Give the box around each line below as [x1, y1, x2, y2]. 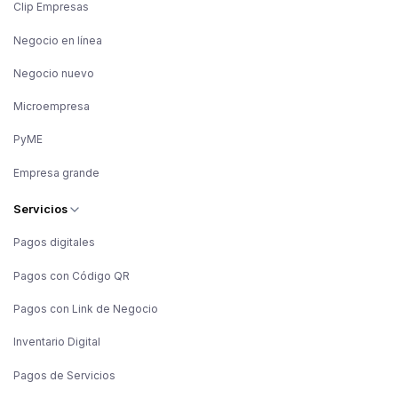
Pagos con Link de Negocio [13, 301, 158, 315]
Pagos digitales [13, 235, 95, 250]
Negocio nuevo [13, 66, 94, 80]
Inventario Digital [13, 335, 100, 349]
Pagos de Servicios [13, 368, 115, 382]
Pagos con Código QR [13, 268, 130, 283]
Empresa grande [13, 165, 99, 179]
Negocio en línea [13, 33, 102, 47]
